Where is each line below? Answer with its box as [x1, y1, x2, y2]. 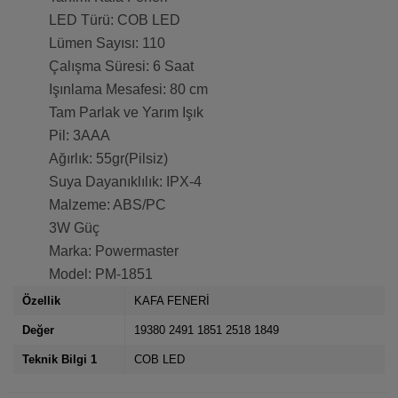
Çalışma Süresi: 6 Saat [49, 59, 194, 75]
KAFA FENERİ [134, 294, 211, 308]
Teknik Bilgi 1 [22, 353, 97, 367]
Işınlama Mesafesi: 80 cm [49, 82, 208, 98]
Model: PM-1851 [49, 267, 153, 283]
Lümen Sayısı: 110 [49, 36, 165, 52]
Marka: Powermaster [49, 243, 179, 259]
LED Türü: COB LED [49, 12, 180, 28]
